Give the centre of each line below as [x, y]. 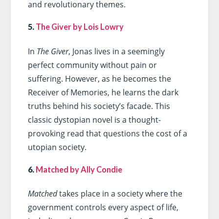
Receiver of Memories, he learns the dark [103, 92]
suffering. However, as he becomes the [99, 78]
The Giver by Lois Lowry [79, 27]
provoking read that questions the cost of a [107, 133]
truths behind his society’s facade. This [99, 106]
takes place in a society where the [120, 194]
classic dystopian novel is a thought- [94, 120]
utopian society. [57, 147]
